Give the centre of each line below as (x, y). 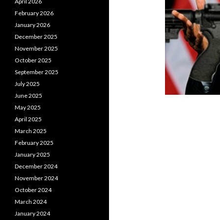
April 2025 (28, 119)
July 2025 (27, 84)
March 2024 (31, 202)
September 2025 (37, 72)
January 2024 (32, 213)
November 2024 (36, 178)
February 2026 (34, 13)
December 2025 (36, 37)
